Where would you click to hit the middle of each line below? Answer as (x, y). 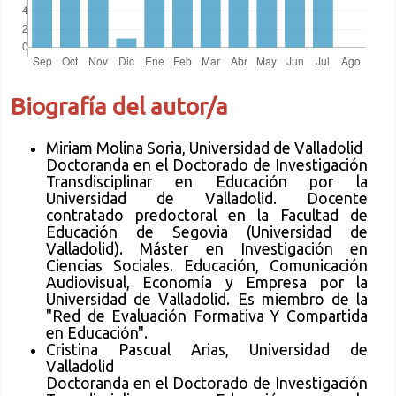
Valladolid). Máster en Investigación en (207, 249)
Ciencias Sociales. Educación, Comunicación (207, 266)
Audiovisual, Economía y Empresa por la (207, 283)
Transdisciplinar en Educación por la (207, 182)
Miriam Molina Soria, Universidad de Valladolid (204, 148)
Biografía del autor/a (119, 107)
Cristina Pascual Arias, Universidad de (207, 350)
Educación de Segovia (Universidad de (207, 232)
